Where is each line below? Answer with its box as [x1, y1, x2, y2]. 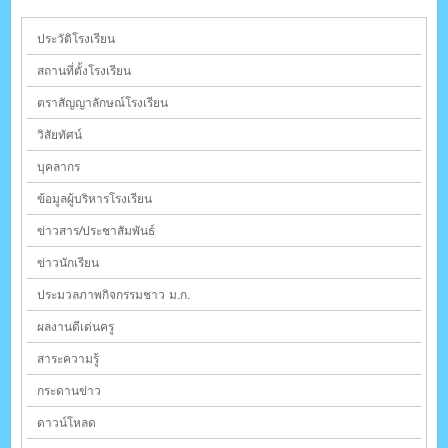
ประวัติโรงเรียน [37, 29, 116, 49]
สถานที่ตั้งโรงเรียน [37, 61, 132, 81]
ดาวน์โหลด [37, 413, 97, 433]
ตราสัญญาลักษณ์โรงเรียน [37, 93, 169, 113]
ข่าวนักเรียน [37, 253, 100, 273]
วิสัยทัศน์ [37, 125, 83, 145]
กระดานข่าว [37, 381, 102, 401]
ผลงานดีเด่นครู [37, 317, 115, 337]
